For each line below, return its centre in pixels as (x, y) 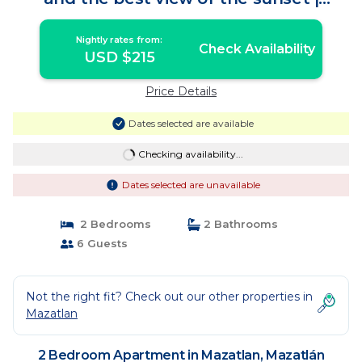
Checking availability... (190, 154)
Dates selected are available (191, 123)
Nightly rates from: (120, 40)
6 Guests (100, 243)
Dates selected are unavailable (191, 185)
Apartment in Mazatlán (181, 15)
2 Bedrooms (112, 224)
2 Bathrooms (239, 224)
